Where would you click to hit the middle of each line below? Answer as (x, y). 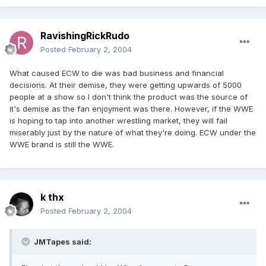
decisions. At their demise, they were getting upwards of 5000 (126, 85)
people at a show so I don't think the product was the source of (129, 97)
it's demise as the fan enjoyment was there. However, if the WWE (131, 109)
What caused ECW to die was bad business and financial (117, 73)
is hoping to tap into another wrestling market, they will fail (118, 121)
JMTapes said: (62, 242)
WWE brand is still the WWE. (62, 145)
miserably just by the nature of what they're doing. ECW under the (133, 133)
